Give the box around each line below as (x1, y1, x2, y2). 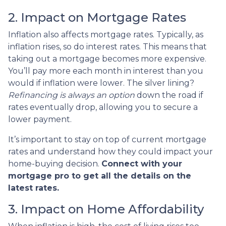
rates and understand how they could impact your (8, 146, 213, 156)
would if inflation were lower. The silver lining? (8, 78, 194, 88)
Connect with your (101, 158, 182, 168)
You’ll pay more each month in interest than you (8, 66, 203, 76)
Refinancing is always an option (8, 90, 135, 100)
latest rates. (8, 183, 59, 193)
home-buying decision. (8, 158, 101, 168)
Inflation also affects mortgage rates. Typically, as (8, 29, 203, 39)
